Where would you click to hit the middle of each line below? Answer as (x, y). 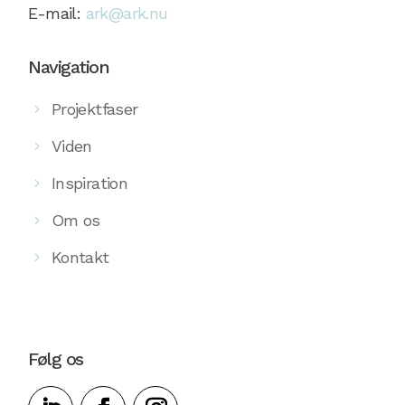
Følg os (56, 359)
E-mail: (57, 13)
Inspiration (89, 183)
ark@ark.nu (127, 13)
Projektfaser (94, 108)
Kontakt (80, 257)
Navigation (69, 66)
